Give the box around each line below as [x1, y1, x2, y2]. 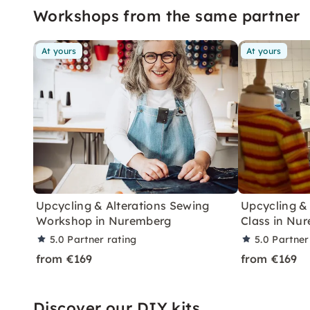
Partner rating [67, 232, 137, 246]
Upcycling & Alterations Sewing [36, 198, 210, 212]
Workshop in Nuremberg [36, 213, 172, 228]
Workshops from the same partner [33, 6, 300, 26]
